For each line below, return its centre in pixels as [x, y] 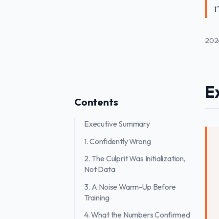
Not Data [100, 169]
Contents [96, 102]
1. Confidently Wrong [118, 141]
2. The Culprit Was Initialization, [135, 159]
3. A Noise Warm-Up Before [130, 186]
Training [97, 197]
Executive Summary [117, 124]
